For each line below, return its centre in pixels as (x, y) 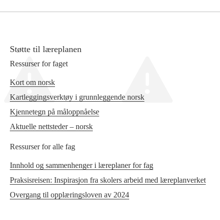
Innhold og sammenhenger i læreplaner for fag (82, 165)
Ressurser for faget (39, 64)
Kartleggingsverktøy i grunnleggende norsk (77, 97)
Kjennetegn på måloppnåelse (55, 112)
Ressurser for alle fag (42, 147)
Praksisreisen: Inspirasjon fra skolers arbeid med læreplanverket (108, 180)
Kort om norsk (32, 82)
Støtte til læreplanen (46, 49)
